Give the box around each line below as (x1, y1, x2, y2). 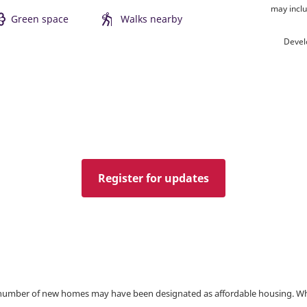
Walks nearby (121, 12, 182, 25)
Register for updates (98, 171, 209, 186)
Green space (11, 12, 69, 25)
